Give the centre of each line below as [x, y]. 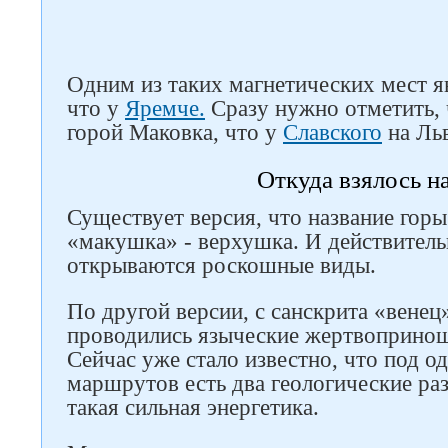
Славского [332, 132]
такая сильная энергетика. [193, 407]
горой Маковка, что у [175, 132]
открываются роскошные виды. [221, 265]
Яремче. [165, 108]
